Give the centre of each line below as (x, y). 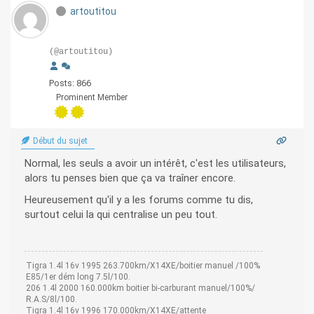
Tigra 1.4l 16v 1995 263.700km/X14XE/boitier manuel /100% (143, 266)
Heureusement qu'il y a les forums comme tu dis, (139, 200)
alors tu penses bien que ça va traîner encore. (130, 178)
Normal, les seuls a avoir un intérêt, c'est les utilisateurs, (155, 164)
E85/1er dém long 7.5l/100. (78, 277)
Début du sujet (59, 141)
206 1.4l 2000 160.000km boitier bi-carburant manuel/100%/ (141, 288)
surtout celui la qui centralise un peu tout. (121, 215)
